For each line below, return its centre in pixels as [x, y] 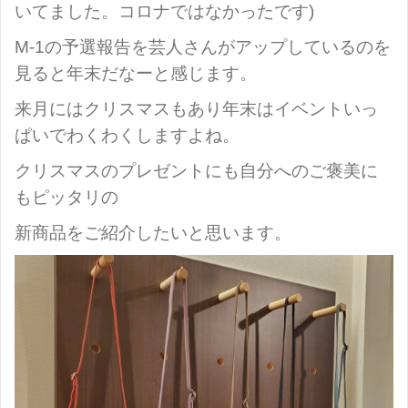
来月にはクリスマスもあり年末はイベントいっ [196, 108]
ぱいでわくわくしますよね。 [127, 135]
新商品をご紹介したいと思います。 [153, 232]
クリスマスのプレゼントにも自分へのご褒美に [196, 170]
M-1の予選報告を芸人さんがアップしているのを [203, 46]
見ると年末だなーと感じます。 [136, 73]
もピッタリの [66, 197]
